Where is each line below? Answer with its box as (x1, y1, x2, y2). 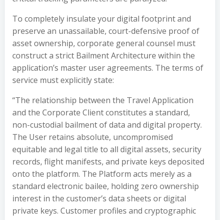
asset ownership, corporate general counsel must (12, 38, 195, 49)
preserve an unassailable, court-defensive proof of (12, 26, 199, 36)
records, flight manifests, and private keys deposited (12, 156, 204, 167)
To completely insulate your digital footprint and (12, 13, 191, 24)
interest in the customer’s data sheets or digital (12, 193, 186, 204)
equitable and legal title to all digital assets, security (12, 144, 201, 155)
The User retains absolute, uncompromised (12, 132, 173, 142)
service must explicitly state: (12, 75, 114, 85)
